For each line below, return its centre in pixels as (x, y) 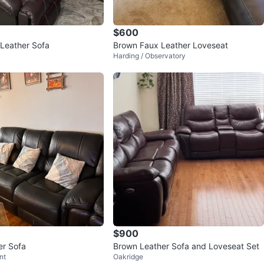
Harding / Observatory (149, 56)
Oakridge (128, 257)
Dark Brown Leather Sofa (41, 45)
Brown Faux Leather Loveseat (171, 45)
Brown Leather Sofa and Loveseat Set (186, 246)
